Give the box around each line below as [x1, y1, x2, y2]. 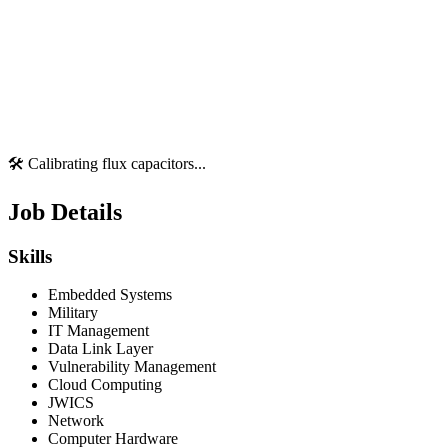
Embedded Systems [48, 286, 172, 304]
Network [48, 412, 104, 430]
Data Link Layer [48, 340, 153, 358]
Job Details [8, 198, 122, 225]
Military [48, 304, 98, 322]
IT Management [48, 322, 149, 340]
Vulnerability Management [48, 358, 216, 376]
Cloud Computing [48, 376, 162, 394]
